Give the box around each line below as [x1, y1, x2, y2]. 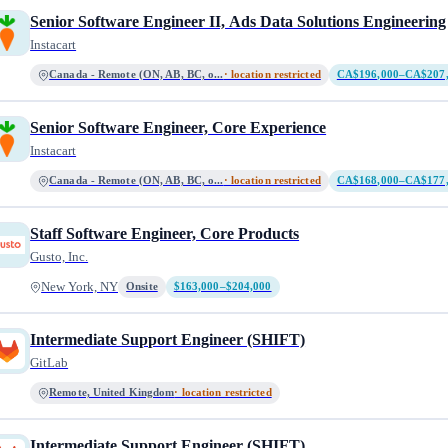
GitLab [30, 355, 69, 370]
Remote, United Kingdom [49, 387, 175, 398]
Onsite [126, 281, 158, 292]
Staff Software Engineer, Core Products [30, 225, 300, 242]
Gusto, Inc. [30, 249, 89, 264]
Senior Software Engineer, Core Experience [30, 119, 327, 136]
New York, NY [41, 280, 119, 294]
